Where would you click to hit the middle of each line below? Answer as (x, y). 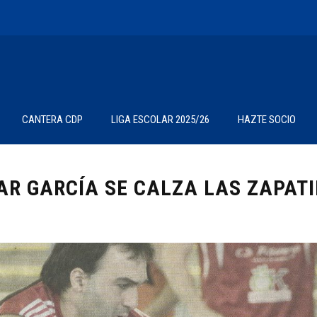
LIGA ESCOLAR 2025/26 (160, 120)
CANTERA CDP (52, 120)
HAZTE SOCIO (267, 120)
